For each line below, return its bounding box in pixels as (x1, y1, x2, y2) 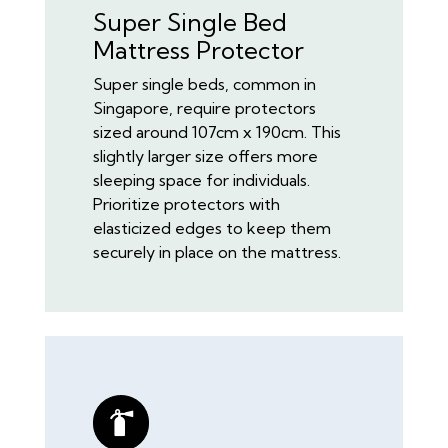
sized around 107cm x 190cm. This (93, 121, 341, 142)
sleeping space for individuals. (93, 169, 310, 190)
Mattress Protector (93, 34, 304, 65)
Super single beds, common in (93, 73, 316, 94)
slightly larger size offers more (93, 145, 318, 166)
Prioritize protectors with (93, 193, 280, 214)
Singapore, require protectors (93, 97, 316, 118)
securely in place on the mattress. (93, 241, 341, 262)
